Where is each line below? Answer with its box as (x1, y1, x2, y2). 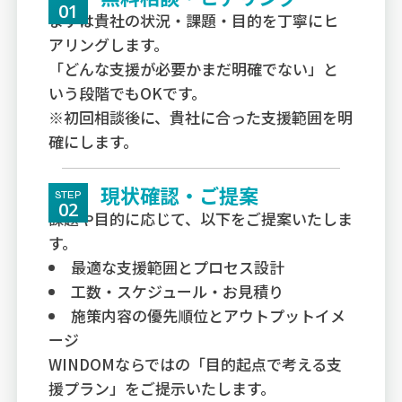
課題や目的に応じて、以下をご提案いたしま (48, 206, 354, 230)
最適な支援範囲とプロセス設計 (71, 255, 285, 278)
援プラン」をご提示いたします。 (48, 376, 276, 399)
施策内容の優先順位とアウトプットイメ (71, 303, 346, 327)
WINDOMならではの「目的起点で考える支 (48, 352, 343, 375)
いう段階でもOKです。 (48, 81, 207, 104)
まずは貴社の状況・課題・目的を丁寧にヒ (48, 8, 339, 31)
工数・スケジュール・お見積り (71, 279, 284, 302)
